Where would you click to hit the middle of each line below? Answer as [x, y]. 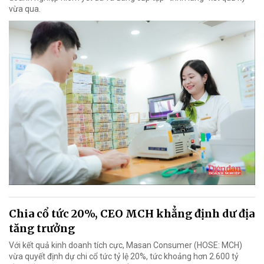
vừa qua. [25, 9]
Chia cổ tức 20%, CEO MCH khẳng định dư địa [132, 213]
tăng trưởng [42, 228]
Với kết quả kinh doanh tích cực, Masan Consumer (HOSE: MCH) [126, 245]
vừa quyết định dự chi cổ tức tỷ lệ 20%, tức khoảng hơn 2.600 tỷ [124, 256]
